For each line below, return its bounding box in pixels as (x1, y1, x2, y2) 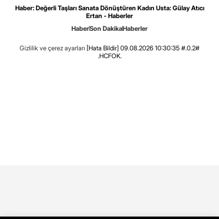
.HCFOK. (97, 52, 122, 60)
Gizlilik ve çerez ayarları (20, 44, 85, 52)
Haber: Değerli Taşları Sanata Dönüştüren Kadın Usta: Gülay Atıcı (15, 4, 204, 12)
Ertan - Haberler (86, 12, 133, 20)
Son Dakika (89, 24, 122, 33)
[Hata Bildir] (87, 44, 119, 52)
